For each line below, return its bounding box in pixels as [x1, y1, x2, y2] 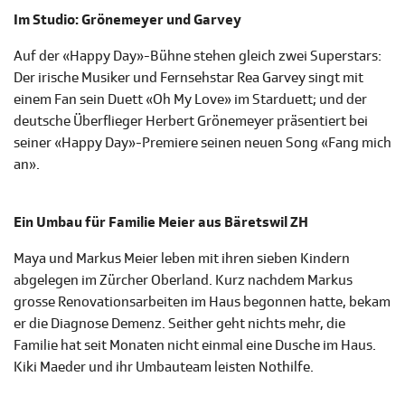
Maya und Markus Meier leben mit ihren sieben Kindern [14, 250, 350, 268]
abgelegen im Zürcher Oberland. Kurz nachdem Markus [14, 271, 353, 290]
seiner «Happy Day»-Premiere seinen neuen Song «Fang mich [14, 134, 391, 153]
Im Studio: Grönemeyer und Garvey [14, 11, 241, 30]
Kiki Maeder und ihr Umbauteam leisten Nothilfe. [14, 358, 314, 377]
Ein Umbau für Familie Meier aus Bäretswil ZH [14, 213, 308, 232]
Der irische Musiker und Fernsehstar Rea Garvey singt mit [14, 69, 363, 88]
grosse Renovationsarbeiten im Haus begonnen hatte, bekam [14, 293, 391, 312]
